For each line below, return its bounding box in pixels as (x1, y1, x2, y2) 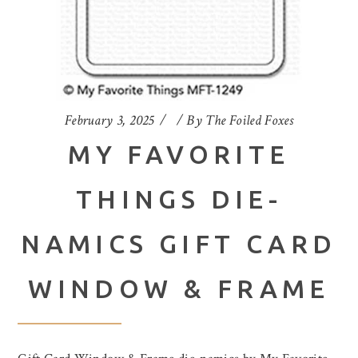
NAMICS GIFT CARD (21, 229, 337, 259)
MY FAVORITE (68, 140, 290, 169)
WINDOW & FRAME (28, 274, 330, 304)
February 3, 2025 (64, 111, 154, 130)
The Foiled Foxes (205, 111, 294, 130)
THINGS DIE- (75, 185, 283, 214)
